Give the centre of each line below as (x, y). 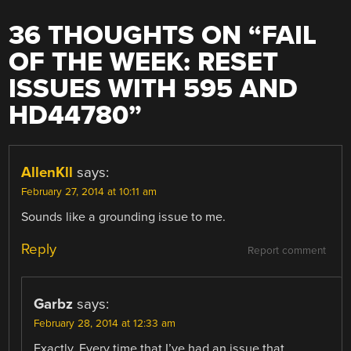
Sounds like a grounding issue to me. (124, 217)
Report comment (286, 251)
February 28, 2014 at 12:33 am (105, 324)
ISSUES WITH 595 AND (154, 89)
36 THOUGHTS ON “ (136, 36)
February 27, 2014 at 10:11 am (89, 192)
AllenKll (47, 173)
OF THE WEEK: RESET (144, 63)
